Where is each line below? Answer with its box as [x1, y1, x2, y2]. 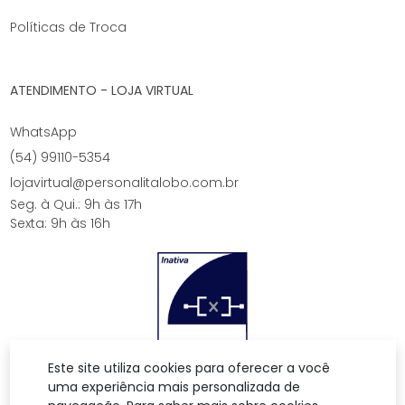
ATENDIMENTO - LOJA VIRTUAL [9, 80, 193, 99]
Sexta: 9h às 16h [9, 213, 110, 232]
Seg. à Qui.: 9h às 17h [9, 194, 142, 213]
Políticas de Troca [9, 17, 127, 36]
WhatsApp [9, 122, 77, 141]
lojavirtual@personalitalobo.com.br [9, 173, 239, 192]
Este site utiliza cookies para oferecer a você [47, 358, 330, 377]
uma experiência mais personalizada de [47, 377, 300, 396]
